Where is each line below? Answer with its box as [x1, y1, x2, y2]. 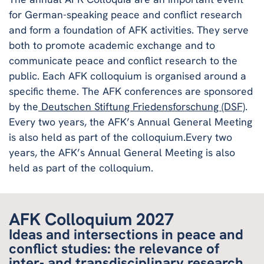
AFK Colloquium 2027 [9, 208, 174, 231]
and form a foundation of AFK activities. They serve [9, 23, 249, 37]
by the [9, 100, 38, 114]
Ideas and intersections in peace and [9, 225, 243, 244]
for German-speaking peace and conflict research [9, 8, 242, 22]
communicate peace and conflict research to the [9, 54, 237, 68]
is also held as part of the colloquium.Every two [9, 130, 232, 144]
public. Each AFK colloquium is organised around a [9, 69, 246, 83]
